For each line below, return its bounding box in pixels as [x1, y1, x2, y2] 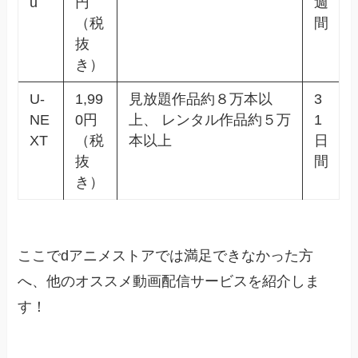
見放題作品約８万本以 [128, 90, 272, 107]
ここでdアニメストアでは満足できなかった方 [18, 247, 314, 264]
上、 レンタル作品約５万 [128, 111, 291, 128]
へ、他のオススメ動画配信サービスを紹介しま [18, 272, 320, 289]
